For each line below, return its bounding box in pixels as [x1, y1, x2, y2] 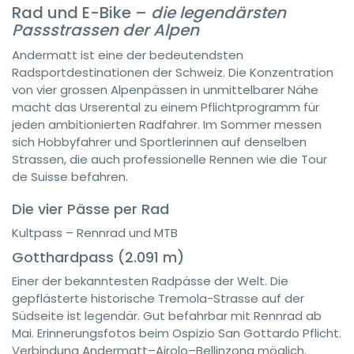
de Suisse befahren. [12, 168, 128, 185]
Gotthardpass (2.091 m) [12, 247, 184, 267]
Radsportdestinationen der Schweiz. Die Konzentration [12, 64, 333, 81]
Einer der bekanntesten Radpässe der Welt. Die [12, 273, 288, 289]
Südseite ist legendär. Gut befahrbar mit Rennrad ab [12, 307, 322, 324]
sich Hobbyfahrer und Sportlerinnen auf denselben [12, 134, 307, 150]
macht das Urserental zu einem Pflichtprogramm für [12, 99, 319, 115]
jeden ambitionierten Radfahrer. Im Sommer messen [12, 116, 322, 133]
